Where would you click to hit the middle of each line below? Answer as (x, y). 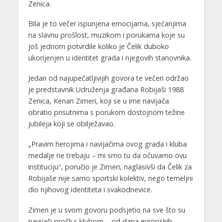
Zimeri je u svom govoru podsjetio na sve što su (107, 210)
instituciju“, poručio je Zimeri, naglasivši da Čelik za (110, 167)
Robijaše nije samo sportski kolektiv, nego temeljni (110, 178)
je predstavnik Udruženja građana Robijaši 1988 (106, 90)
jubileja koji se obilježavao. (71, 124)
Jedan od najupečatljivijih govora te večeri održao (108, 78)
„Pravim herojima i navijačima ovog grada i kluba (107, 144)
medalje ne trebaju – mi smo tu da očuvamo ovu (107, 156)
